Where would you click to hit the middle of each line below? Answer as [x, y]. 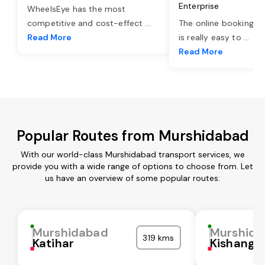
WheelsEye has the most [77, 9]
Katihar [54, 243]
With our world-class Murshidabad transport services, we [132, 154]
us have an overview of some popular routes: [132, 178]
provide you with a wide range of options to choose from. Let [132, 166]
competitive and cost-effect [86, 23]
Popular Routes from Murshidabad [132, 135]
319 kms [159, 237]
